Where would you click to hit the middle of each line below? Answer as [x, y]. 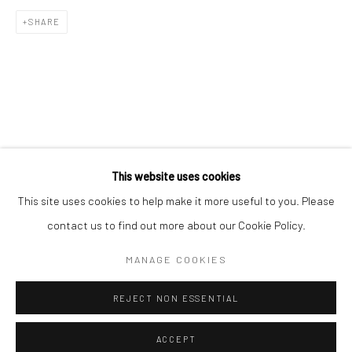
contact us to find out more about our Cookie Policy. [176, 225]
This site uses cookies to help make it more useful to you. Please [176, 200]
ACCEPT [176, 339]
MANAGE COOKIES [176, 259]
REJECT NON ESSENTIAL [176, 298]
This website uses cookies [176, 176]
